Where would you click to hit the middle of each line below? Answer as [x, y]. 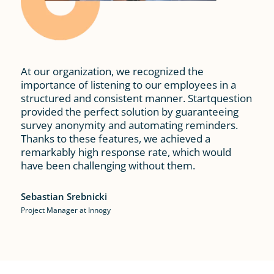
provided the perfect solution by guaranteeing [129, 112]
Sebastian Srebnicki [64, 197]
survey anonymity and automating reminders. [129, 125]
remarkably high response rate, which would [126, 152]
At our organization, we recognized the [112, 72]
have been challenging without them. [108, 166]
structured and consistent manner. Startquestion [136, 98]
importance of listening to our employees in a [128, 85]
